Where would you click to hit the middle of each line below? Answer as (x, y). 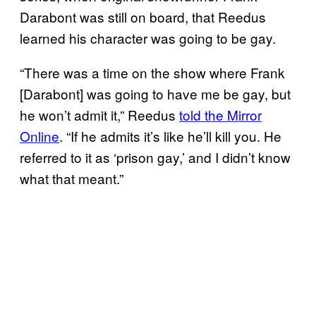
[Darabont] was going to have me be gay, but (155, 93)
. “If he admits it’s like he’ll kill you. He (170, 135)
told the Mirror (220, 114)
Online (39, 135)
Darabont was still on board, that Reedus (143, 16)
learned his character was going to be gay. (148, 37)
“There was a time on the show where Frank (152, 72)
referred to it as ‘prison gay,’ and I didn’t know (155, 157)
